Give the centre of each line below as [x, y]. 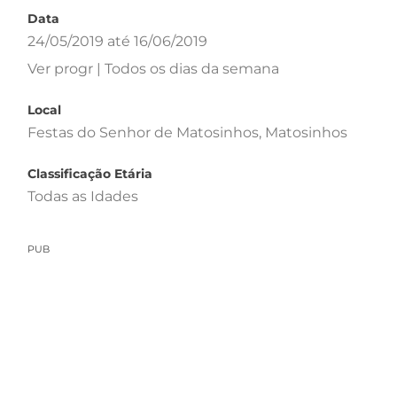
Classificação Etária [90, 173]
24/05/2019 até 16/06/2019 [117, 41]
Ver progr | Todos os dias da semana [153, 68]
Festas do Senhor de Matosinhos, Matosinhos [187, 132]
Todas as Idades [83, 196]
